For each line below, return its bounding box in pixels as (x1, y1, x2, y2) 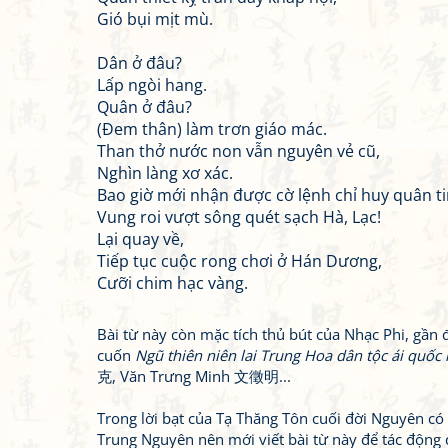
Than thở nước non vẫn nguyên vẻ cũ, (97, 140, 380, 162)
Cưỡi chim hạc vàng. (97, 272, 248, 294)
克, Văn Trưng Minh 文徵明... (97, 366, 291, 386)
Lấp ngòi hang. (97, 74, 207, 96)
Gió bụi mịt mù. (97, 8, 213, 30)
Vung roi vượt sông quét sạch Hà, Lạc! (97, 206, 381, 228)
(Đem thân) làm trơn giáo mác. (97, 118, 327, 140)
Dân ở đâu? (97, 52, 182, 74)
